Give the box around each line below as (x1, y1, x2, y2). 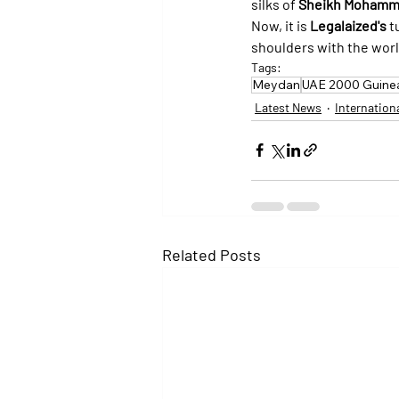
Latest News (255, 99, 322, 115)
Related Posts (162, 244, 261, 265)
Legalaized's (310, 16, 387, 34)
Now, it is (251, 16, 310, 34)
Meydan (252, 76, 300, 93)
